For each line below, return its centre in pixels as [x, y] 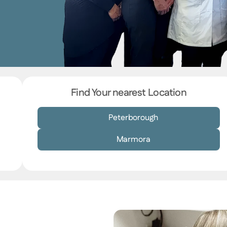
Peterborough [133, 118]
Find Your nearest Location [129, 93]
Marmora [133, 140]
